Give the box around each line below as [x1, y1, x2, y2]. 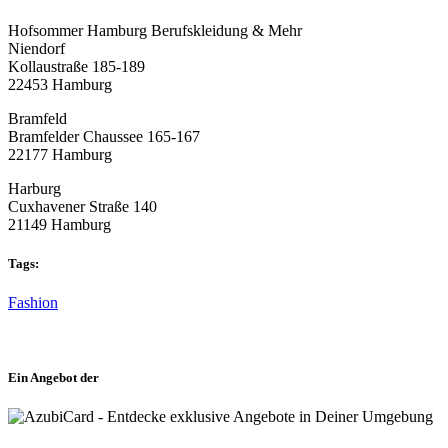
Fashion [8, 293, 58, 311]
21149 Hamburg [8, 215, 111, 233]
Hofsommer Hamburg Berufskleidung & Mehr [8, 21, 302, 39]
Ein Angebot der [8, 370, 99, 386]
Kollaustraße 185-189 [8, 57, 145, 75]
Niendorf [8, 39, 65, 57]
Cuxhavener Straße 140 [8, 197, 157, 215]
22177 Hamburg [8, 145, 112, 163]
